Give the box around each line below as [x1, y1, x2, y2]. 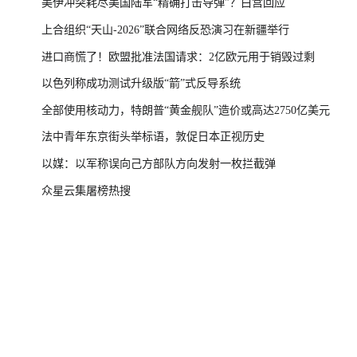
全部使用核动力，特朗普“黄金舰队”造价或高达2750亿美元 [41, 103, 330, 116]
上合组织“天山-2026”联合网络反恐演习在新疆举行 [41, 22, 289, 36]
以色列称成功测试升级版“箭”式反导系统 [41, 76, 241, 90]
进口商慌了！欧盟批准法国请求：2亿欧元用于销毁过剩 [41, 49, 315, 63]
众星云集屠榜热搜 [41, 183, 131, 197]
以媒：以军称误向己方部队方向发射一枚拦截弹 [41, 157, 276, 170]
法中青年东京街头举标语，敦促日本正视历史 [41, 130, 265, 143]
